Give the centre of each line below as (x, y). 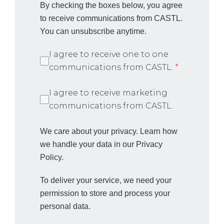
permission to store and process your (105, 193)
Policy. (52, 157)
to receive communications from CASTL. (111, 18)
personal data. (65, 206)
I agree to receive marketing (108, 93)
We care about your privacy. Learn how (109, 131)
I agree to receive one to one (109, 54)
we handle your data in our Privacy (101, 144)
